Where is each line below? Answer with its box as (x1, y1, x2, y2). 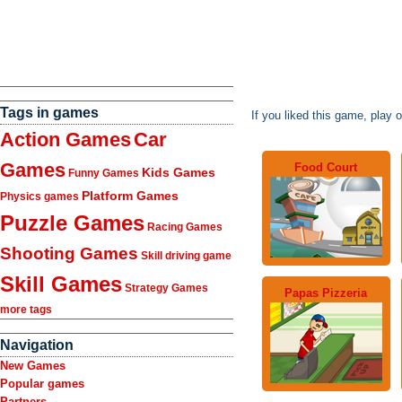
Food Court (294, 160, 358, 174)
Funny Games (68, 167, 139, 179)
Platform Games (82, 188, 179, 203)
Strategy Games (125, 282, 208, 294)
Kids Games (142, 165, 215, 179)
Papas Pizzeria (284, 285, 368, 300)
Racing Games (147, 221, 223, 233)
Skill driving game (141, 249, 232, 262)
